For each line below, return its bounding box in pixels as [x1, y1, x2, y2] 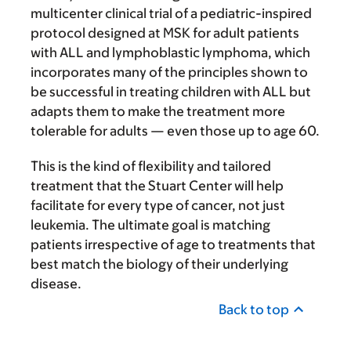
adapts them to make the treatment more [31, 103, 285, 119]
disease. [31, 275, 81, 291]
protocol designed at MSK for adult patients [31, 24, 299, 41]
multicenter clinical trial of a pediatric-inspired [31, 5, 312, 21]
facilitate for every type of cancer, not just [31, 197, 285, 213]
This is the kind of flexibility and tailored [31, 157, 271, 174]
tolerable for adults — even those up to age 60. [31, 122, 320, 139]
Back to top [219, 301, 289, 317]
